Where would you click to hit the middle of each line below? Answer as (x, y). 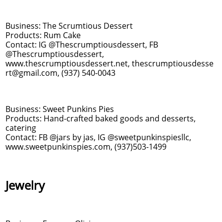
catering (21, 128)
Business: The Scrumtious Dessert (70, 26)
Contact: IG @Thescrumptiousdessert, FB (82, 45)
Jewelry (25, 185)
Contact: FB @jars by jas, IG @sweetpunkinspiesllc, (98, 137)
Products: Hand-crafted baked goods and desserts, (101, 118)
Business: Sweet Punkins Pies (60, 109)
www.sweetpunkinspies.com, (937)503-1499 (86, 147)
